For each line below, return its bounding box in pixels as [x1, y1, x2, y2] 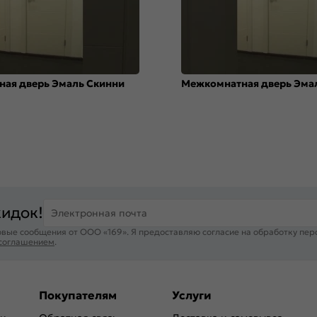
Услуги [172, 287, 212, 302]
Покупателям [39, 287, 117, 302]
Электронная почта [51, 207, 147, 220]
